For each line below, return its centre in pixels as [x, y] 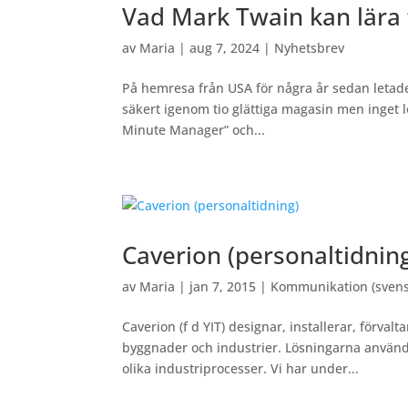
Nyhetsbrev [310, 48]
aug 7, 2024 [225, 48]
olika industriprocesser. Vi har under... [241, 368]
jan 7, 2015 [223, 286]
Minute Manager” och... [194, 130]
